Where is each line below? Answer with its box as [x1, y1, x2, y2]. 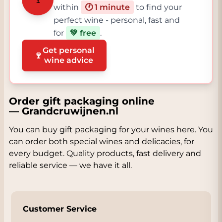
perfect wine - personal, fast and [54, 15, 180, 25]
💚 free [70, 28, 96, 38]
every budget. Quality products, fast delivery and [9, 149, 201, 158]
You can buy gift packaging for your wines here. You [9, 125, 213, 134]
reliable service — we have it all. [9, 161, 132, 170]
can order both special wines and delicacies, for [9, 137, 194, 146]
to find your [134, 2, 182, 12]
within [54, 2, 81, 12]
